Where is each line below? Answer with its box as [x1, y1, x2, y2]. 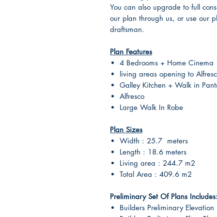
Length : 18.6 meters [120, 147, 186, 156]
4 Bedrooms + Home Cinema [120, 58, 214, 67]
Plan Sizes [110, 125, 142, 134]
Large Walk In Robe [120, 103, 183, 112]
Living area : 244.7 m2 [120, 158, 195, 168]
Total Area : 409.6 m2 [120, 170, 192, 179]
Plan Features [110, 47, 152, 56]
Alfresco [120, 92, 144, 101]
